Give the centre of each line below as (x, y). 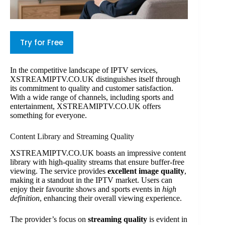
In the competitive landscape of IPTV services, (84, 70)
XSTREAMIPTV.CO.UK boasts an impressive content (98, 153)
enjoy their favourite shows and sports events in (86, 189)
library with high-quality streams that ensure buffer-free (97, 162)
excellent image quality (146, 171)
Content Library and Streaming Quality (72, 136)
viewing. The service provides (59, 171)
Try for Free (42, 42)
